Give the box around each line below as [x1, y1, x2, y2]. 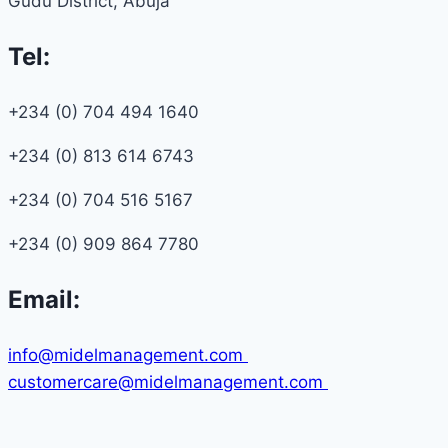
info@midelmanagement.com [8, 344, 248, 365]
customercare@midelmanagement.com [8, 371, 328, 392]
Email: [8, 284, 80, 314]
